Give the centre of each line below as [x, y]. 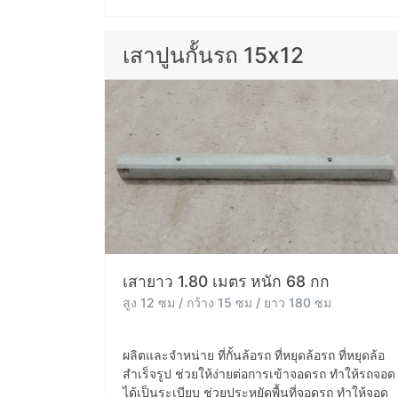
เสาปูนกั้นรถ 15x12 [213, 56]
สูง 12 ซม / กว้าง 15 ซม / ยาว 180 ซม [227, 302]
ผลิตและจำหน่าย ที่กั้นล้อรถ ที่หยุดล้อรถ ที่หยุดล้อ [254, 354]
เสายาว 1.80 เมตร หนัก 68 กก [226, 281]
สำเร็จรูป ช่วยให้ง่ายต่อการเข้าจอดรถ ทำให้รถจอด [259, 373]
